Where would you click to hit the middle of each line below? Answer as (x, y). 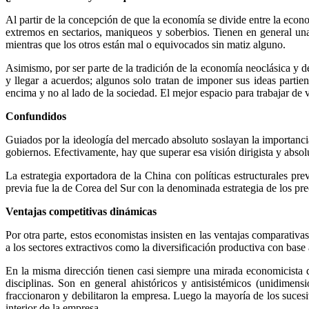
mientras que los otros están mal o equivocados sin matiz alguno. (146, 44)
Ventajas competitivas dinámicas (81, 211)
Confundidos (36, 116)
